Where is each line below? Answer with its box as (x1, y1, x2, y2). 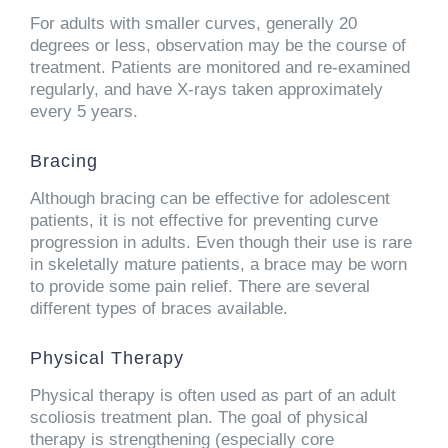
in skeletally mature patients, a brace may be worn (30, 254, 407, 274)
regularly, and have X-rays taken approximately (30, 79, 383, 99)
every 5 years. (30, 101, 138, 121)
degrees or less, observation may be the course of (30, 35, 406, 55)
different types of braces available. (30, 298, 288, 318)
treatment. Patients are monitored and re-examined (30, 57, 410, 77)
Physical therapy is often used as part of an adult (30, 385, 396, 405)
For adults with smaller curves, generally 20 (30, 13, 357, 33)
